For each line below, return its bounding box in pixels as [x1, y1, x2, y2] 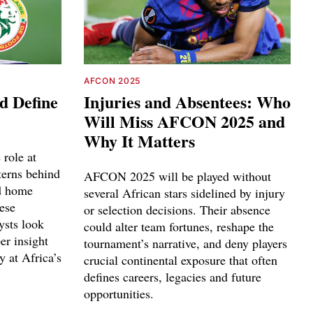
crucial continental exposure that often [84, 251, 277, 268]
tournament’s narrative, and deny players [84, 234, 287, 252]
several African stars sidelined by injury [84, 184, 285, 201]
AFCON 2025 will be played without [84, 167, 271, 184]
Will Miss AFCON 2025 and [84, 108, 285, 133]
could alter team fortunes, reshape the [84, 217, 274, 235]
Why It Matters [84, 128, 195, 153]
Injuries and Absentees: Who [84, 89, 291, 114]
